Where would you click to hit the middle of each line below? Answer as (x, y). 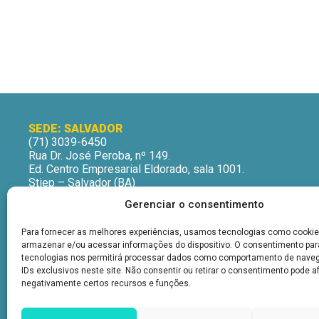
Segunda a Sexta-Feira (85, 223)
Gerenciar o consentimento (194, 204)
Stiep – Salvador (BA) (82, 182)
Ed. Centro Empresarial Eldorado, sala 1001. (136, 169)
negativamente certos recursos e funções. (106, 283)
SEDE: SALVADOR (75, 128)
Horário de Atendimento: (89, 209)
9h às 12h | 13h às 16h (85, 236)
